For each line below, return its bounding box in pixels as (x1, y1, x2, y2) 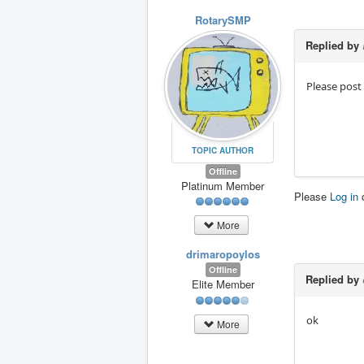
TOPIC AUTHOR (191, 144, 253, 156)
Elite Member (191, 276, 254, 292)
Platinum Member (181, 177, 264, 193)
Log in (330, 188, 358, 205)
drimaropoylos (185, 246, 260, 262)
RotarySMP (194, 12, 251, 28)
